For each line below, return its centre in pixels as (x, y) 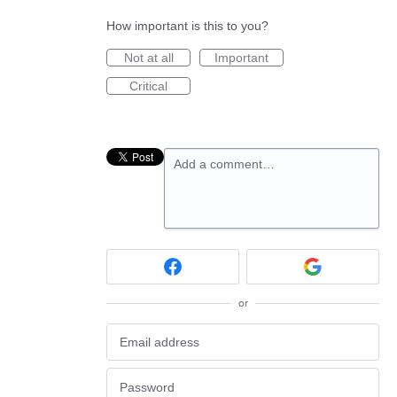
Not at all (148, 58)
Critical (148, 86)
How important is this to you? (187, 26)
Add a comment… (224, 164)
